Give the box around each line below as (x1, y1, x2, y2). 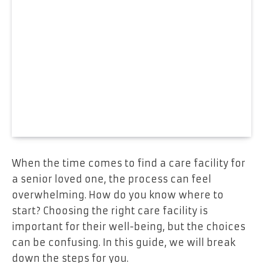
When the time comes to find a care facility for (12, 157, 245, 169)
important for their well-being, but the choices (12, 220, 245, 232)
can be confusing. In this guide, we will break (12, 236, 235, 248)
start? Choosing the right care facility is (12, 204, 208, 217)
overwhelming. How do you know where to (12, 188, 224, 201)
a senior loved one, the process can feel (12, 173, 211, 185)
